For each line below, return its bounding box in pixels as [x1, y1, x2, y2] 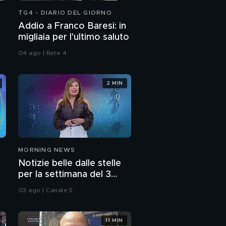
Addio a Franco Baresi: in [18, 22, 126, 31]
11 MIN [105, 217, 123, 223]
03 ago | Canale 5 [18, 187, 73, 193]
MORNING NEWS [18, 147, 75, 153]
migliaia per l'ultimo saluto [18, 33, 129, 42]
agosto [18, 181, 49, 190]
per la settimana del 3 [18, 170, 111, 179]
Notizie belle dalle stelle [18, 159, 121, 168]
